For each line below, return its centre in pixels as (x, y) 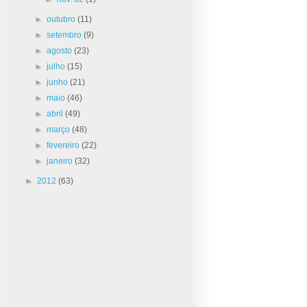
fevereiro (64, 145)
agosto (61, 50)
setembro (65, 35)
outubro (62, 19)
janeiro (61, 161)
